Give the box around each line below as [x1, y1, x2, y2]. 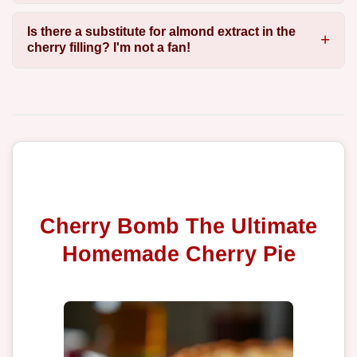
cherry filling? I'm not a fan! [26, 41, 190, 55]
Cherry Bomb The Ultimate [40, 214, 317, 239]
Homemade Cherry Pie [61, 241, 296, 267]
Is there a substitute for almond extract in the [26, 25, 296, 39]
